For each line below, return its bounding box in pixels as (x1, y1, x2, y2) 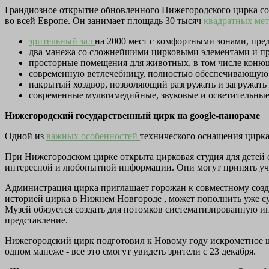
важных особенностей (46, 130, 140, 141)
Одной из (5, 130, 46, 141)
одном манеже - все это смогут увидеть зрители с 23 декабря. (5, 246, 256, 256)
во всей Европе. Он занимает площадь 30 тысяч (5, 15, 204, 26)
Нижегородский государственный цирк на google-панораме (5, 110, 260, 121)
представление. (5, 214, 68, 225)
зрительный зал (29, 35, 95, 46)
